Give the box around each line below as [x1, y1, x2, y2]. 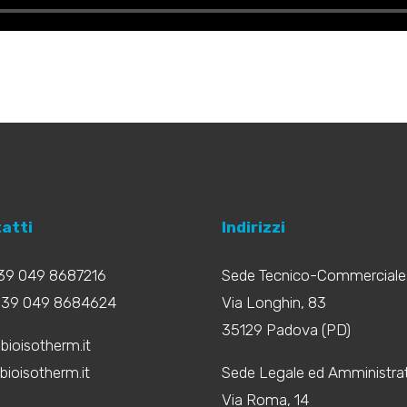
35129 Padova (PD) [222, 321, 351, 339]
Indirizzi [222, 218, 285, 236]
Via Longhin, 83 [222, 293, 326, 312]
